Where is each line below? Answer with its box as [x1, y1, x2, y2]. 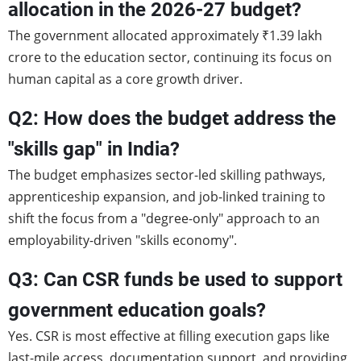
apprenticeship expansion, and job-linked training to [8, 188, 326, 206]
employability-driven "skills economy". [8, 231, 237, 250]
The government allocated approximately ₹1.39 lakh [8, 27, 322, 45]
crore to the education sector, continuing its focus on [8, 48, 332, 67]
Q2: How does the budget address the [8, 107, 336, 131]
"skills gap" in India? [8, 138, 180, 161]
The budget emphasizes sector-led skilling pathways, [8, 166, 326, 185]
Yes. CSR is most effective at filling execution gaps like [8, 327, 330, 346]
